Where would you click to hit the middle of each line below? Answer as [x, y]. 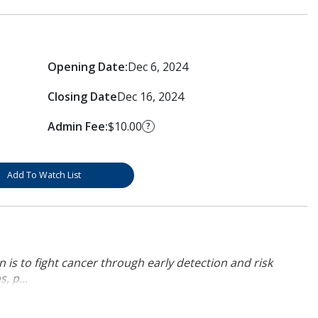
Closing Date [82, 96]
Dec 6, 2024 [158, 66]
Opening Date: [87, 66]
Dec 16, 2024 [150, 96]
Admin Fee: [77, 126]
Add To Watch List [44, 175]
